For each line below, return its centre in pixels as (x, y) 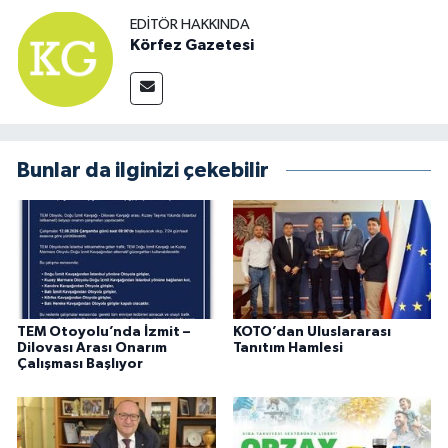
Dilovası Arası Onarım (92, 347)
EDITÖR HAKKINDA (190, 24)
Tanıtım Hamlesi (287, 347)
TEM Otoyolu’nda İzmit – (103, 331)
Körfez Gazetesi (192, 44)
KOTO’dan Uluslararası (311, 331)
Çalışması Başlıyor (80, 363)
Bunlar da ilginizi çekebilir (143, 171)
